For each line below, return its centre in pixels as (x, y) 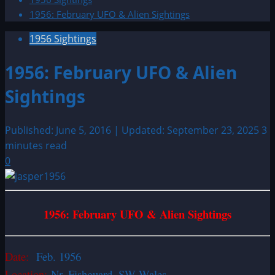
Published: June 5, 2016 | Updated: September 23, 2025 (133, 130)
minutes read (36, 146)
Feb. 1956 (59, 256)
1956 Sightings (63, 39)
